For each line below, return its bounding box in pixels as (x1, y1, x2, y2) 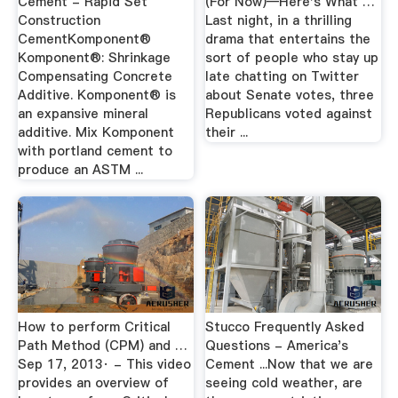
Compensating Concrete (17, 67, 172, 85)
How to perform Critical (17, 317, 171, 336)
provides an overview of (17, 373, 169, 392)
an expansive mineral (17, 104, 148, 123)
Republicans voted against (205, 104, 373, 123)
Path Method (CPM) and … (17, 336, 187, 354)
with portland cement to (17, 141, 172, 160)
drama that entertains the (205, 29, 371, 48)
